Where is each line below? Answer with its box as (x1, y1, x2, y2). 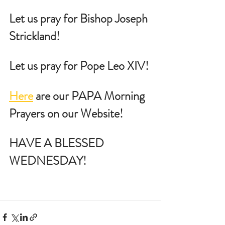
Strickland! (9, 28, 60, 45)
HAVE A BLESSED (9, 135, 106, 152)
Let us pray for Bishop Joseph (9, 10, 150, 27)
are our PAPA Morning (33, 87, 147, 104)
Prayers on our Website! (9, 105, 123, 122)
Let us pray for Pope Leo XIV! (9, 57, 149, 74)
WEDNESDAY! (9, 152, 86, 169)
